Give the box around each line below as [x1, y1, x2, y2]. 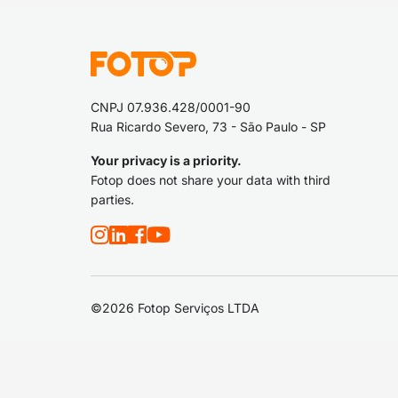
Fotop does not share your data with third [91, 172, 330, 187]
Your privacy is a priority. [91, 153, 242, 168]
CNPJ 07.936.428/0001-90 [91, 99, 251, 115]
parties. [91, 192, 134, 207]
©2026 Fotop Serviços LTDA [91, 300, 259, 315]
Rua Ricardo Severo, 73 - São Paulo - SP [91, 119, 326, 134]
